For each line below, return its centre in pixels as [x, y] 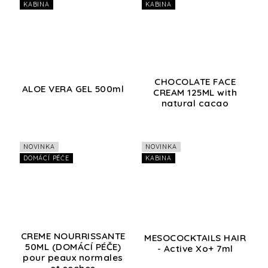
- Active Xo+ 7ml [195, 248]
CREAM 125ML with [195, 92]
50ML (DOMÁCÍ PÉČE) [73, 246]
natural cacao [195, 103]
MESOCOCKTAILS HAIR [195, 237]
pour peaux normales [73, 257]
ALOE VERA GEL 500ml [73, 89]
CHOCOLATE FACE [195, 81]
